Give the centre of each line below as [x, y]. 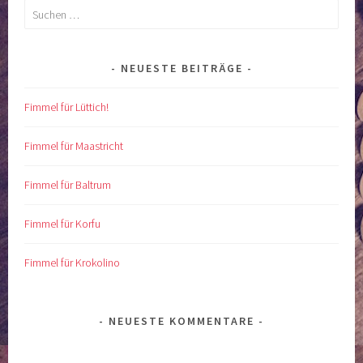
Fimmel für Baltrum [68, 185]
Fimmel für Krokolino [73, 263]
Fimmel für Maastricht [74, 146]
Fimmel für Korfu [63, 224]
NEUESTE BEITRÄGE [181, 68]
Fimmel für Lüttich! [67, 107]
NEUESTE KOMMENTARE [181, 321]
